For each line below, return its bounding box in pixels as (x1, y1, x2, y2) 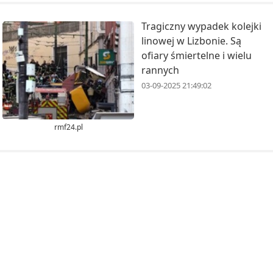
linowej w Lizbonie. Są (141, 34, 241, 48)
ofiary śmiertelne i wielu (141, 48, 252, 62)
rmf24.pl (54, 122, 83, 133)
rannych (141, 63, 179, 77)
